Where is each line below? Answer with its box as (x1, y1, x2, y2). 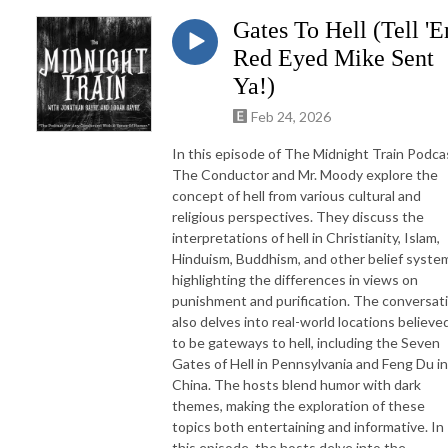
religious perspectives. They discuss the (172, 207, 424, 225)
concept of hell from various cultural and (172, 186, 421, 204)
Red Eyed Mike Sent (233, 44, 434, 71)
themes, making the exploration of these (172, 396, 425, 414)
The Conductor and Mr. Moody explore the (172, 165, 438, 183)
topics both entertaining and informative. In (172, 417, 444, 435)
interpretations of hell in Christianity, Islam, (172, 228, 440, 246)
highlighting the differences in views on (172, 270, 418, 288)
